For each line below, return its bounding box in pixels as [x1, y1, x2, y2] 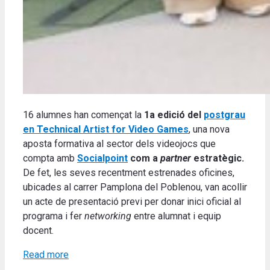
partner [160, 152, 191, 165]
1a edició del [144, 109, 204, 121]
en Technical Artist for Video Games [23, 124, 189, 136]
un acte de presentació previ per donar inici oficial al [23, 196, 241, 208]
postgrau [204, 109, 245, 121]
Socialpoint [77, 152, 128, 165]
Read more [23, 249, 69, 261]
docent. [23, 225, 54, 237]
